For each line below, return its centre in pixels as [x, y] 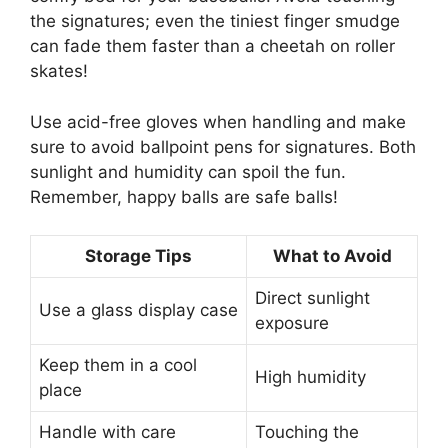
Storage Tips [138, 256]
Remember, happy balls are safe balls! [184, 196]
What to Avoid [332, 256]
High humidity [310, 377]
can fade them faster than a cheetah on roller [212, 46]
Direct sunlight [312, 298]
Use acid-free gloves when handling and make [218, 121]
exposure [292, 323]
